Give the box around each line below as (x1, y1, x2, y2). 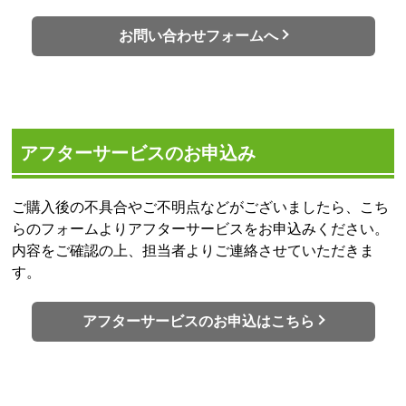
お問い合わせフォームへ (118, 28, 278, 44)
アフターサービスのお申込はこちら (82, 314, 314, 330)
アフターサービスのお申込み (19, 143, 256, 164)
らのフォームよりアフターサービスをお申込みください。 (12, 221, 390, 237)
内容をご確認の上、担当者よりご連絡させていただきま (12, 243, 375, 259)
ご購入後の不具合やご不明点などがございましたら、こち (12, 199, 390, 216)
